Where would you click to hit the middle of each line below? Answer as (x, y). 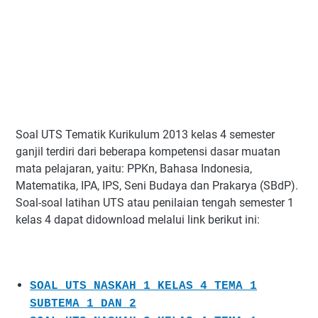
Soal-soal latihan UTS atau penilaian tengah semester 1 (155, 203)
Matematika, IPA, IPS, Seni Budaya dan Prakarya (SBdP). (157, 186)
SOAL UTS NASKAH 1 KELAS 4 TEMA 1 (143, 286)
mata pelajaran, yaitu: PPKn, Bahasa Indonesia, (134, 169)
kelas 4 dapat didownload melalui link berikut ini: (138, 220)
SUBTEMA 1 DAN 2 (83, 304)
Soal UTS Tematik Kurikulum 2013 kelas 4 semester (145, 135)
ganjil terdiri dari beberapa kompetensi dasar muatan (148, 152)
